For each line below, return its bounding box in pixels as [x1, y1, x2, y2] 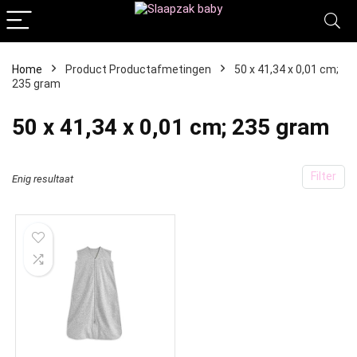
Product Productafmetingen [65, 63, 211, 76]
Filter [311, 170, 336, 183]
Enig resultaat [12, 173, 73, 185]
